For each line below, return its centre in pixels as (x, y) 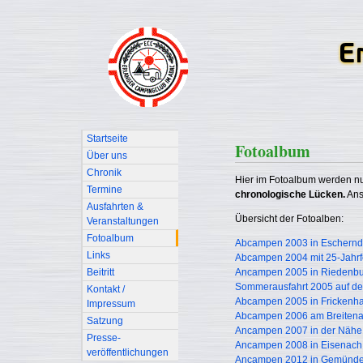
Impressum (111, 304)
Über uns (107, 156)
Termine (105, 190)
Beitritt (100, 272)
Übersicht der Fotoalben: (289, 219)
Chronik (104, 173)
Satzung (105, 321)
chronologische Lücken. (290, 194)
